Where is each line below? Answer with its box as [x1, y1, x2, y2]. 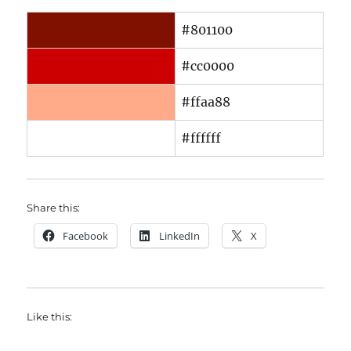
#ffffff [181, 130, 222, 146]
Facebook [63, 229, 109, 243]
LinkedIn [159, 229, 201, 243]
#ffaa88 [181, 94, 231, 110]
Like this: [27, 310, 73, 323]
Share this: [27, 201, 81, 214]
